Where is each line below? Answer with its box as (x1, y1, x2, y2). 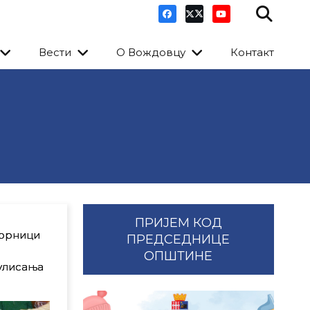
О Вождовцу (116, 46, 186, 60)
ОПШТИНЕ (144, 248, 213, 264)
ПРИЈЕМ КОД (134, 215, 222, 230)
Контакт (230, 46, 275, 60)
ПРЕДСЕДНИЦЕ (127, 232, 230, 247)
